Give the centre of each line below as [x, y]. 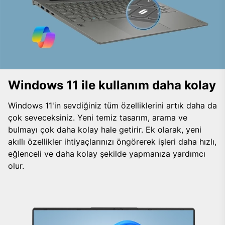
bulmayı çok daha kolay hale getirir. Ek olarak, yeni [105, 130]
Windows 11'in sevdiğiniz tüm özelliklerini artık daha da [113, 105]
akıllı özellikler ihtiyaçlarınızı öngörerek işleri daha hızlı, [112, 142]
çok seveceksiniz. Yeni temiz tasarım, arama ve [98, 118]
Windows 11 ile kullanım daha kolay [112, 85]
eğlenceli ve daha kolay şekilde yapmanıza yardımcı [107, 154]
